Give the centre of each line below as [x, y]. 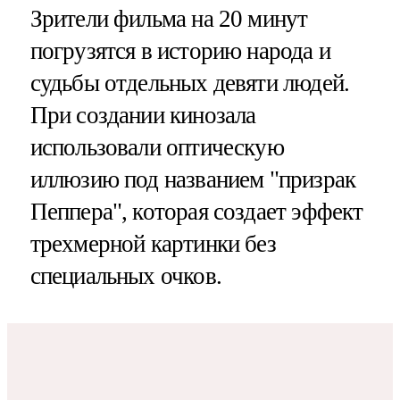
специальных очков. [125, 276]
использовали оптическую [157, 148]
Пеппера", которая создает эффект [196, 212]
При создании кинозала [143, 116]
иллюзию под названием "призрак [193, 180]
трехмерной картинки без [153, 244]
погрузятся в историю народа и [180, 51]
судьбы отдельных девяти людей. [190, 83]
